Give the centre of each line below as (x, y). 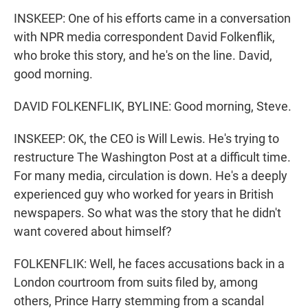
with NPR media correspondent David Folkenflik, (144, 37)
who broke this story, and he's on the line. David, (143, 56)
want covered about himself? (93, 232)
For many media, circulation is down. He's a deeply (151, 176)
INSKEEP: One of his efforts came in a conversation (152, 19)
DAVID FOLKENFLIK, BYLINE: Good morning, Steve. (153, 107)
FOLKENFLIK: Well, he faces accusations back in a (149, 264)
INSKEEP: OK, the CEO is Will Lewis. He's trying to (146, 139)
